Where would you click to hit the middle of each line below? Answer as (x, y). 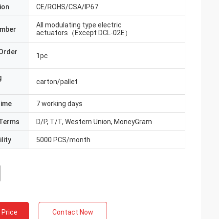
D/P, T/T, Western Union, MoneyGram (94, 122)
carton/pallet (57, 82)
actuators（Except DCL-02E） (84, 33)
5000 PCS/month (63, 140)
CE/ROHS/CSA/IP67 (67, 7)
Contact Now (73, 212)
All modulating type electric (79, 25)
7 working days (59, 104)
